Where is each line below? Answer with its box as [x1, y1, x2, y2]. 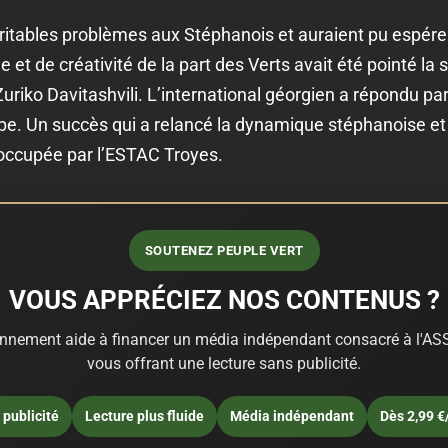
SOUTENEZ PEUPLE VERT [144, 242, 304, 258]
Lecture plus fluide [84, 407, 204, 424]
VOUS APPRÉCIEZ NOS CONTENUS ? [8, 284, 440, 315]
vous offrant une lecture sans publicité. [87, 353, 361, 373]
